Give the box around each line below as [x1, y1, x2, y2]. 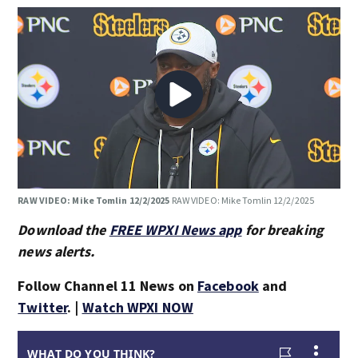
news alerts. [18, 241, 95, 261]
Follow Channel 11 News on [18, 276, 197, 295]
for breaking [241, 220, 324, 239]
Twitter [18, 297, 68, 316]
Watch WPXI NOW [82, 297, 193, 316]
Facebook [197, 276, 259, 295]
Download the [18, 220, 109, 239]
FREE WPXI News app [109, 220, 242, 239]
